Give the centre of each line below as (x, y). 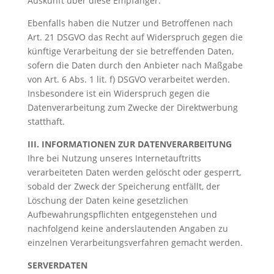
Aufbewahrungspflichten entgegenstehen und (122, 214)
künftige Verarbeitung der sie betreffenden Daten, (130, 51)
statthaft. (46, 121)
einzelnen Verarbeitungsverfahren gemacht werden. (135, 243)
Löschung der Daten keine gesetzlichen (108, 200)
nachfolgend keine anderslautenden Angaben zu (128, 228)
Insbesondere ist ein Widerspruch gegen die (118, 93)
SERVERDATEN (57, 265)
